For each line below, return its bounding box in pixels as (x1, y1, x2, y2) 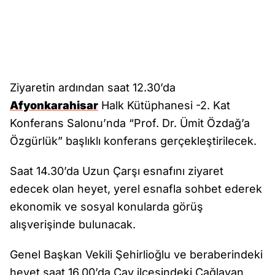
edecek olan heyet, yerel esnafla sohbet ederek (10, 182, 262, 195)
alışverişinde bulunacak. (10, 218, 136, 231)
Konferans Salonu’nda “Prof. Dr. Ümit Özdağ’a (10, 117, 250, 130)
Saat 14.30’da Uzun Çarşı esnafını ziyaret (10, 165, 223, 177)
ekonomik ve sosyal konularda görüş (10, 200, 203, 213)
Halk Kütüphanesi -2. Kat (98, 99, 230, 112)
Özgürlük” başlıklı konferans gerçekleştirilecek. (10, 134, 257, 147)
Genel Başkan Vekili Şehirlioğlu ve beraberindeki (10, 248, 263, 261)
